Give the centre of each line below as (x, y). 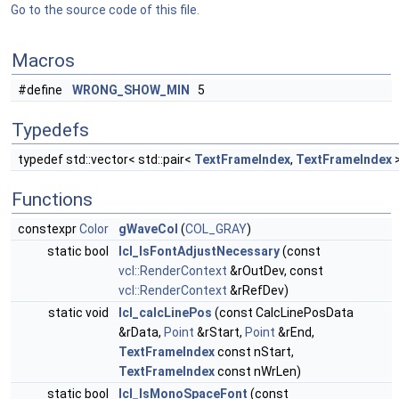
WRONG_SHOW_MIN (131, 90)
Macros (43, 61)
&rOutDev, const (275, 271)
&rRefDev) (258, 290)
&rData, (141, 332)
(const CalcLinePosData (283, 313)
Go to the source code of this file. (105, 10)
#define (41, 90)
